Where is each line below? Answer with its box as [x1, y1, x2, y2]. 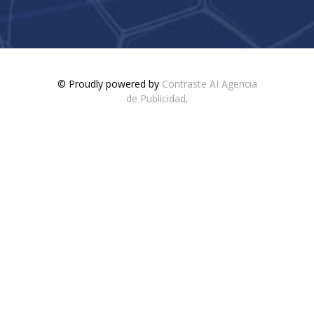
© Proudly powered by [57, 76, 162, 90]
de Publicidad [126, 91, 186, 105]
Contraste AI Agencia [161, 76, 257, 90]
